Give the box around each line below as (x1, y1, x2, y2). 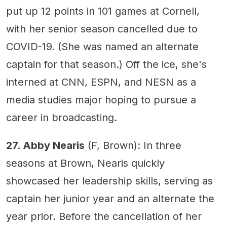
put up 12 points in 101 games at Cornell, (6, 5, 200, 18)
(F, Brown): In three (85, 139, 181, 152)
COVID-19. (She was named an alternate (6, 41, 199, 53)
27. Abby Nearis (6, 139, 85, 152)
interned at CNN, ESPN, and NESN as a (6, 76, 196, 89)
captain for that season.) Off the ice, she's (6, 58, 207, 71)
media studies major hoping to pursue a (6, 94, 196, 106)
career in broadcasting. (6, 111, 117, 124)
